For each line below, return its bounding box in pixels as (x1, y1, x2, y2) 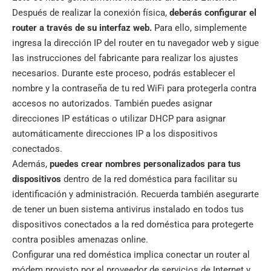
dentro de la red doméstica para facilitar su (61, 173, 237, 184)
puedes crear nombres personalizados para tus (50, 158, 241, 169)
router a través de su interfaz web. (12, 22, 152, 33)
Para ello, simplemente (152, 22, 247, 33)
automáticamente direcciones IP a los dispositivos (12, 128, 218, 139)
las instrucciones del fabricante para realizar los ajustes (12, 52, 238, 64)
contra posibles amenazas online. (12, 233, 148, 245)
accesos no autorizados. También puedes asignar (12, 97, 212, 109)
